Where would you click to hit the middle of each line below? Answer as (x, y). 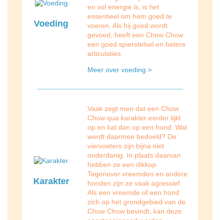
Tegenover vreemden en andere (138, 174)
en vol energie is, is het (124, 7)
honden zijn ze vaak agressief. (135, 183)
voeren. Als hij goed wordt (128, 26)
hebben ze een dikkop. (123, 165)
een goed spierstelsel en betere (137, 44)
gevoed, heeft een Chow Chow (136, 35)
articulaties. (105, 54)
